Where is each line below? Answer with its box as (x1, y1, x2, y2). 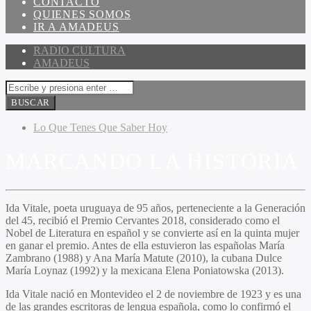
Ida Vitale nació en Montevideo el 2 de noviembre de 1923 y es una (6, 287, 301, 300)
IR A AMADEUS (33, 21, 119, 33)
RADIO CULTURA (33, 44, 126, 56)
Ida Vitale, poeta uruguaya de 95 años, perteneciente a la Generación (6, 201, 305, 214)
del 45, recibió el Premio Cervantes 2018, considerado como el (6, 214, 280, 226)
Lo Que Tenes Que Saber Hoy (33, 121, 167, 133)
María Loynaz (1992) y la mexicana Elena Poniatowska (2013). (6, 264, 284, 276)
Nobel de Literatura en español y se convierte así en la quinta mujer (6, 226, 299, 239)
